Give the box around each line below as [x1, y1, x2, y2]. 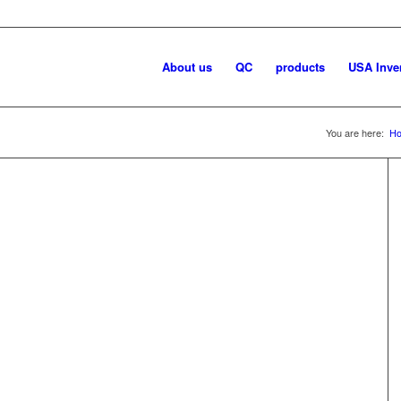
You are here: [326, 125, 384, 140]
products [275, 58, 325, 75]
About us [161, 58, 212, 75]
